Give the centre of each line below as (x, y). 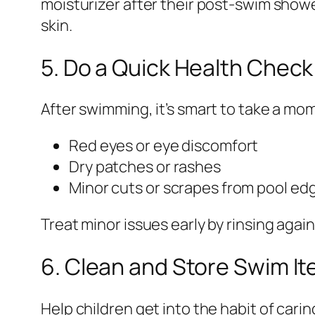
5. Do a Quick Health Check (177, 67)
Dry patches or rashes (145, 167)
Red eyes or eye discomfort (164, 146)
